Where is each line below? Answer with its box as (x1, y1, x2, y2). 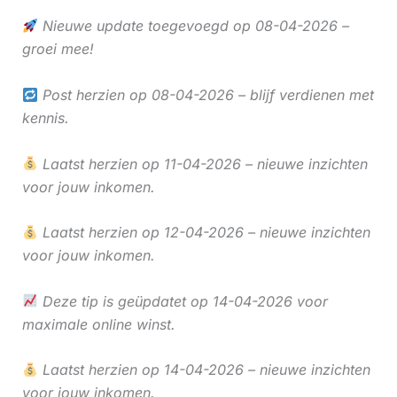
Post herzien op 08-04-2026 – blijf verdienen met (37, 85, 374, 104)
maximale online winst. (21, 315, 175, 333)
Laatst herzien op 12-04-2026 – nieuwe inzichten (37, 223, 370, 242)
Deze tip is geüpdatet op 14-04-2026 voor (37, 292, 328, 310)
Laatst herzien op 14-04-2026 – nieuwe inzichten (37, 361, 370, 379)
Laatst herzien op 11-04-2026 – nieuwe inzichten (37, 154, 368, 173)
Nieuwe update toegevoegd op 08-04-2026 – (37, 17, 349, 35)
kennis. (21, 108, 69, 127)
